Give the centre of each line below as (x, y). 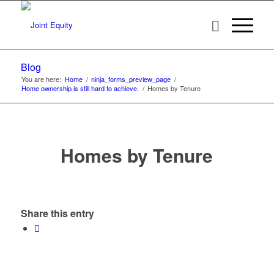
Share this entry (57, 213)
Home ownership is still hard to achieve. (80, 88)
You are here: (41, 79)
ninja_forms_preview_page (131, 79)
